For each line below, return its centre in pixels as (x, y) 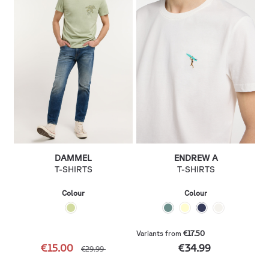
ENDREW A (196, 158)
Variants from (159, 234)
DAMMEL (73, 158)
